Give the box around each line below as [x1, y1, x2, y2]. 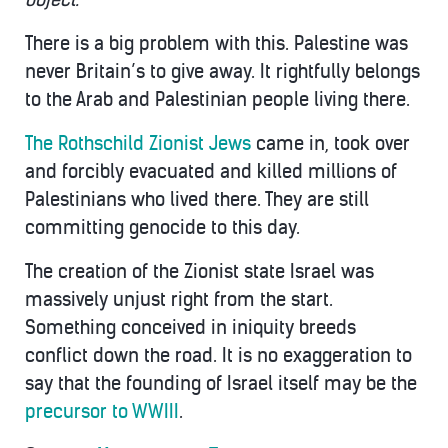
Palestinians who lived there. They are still [25, 188, 369, 211]
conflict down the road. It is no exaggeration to [25, 344, 412, 367]
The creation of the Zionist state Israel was [25, 260, 374, 283]
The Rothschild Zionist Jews [25, 132, 251, 155]
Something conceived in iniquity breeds [25, 316, 356, 339]
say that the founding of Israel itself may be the [25, 372, 417, 395]
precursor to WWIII [25, 400, 179, 423]
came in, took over [251, 132, 410, 155]
